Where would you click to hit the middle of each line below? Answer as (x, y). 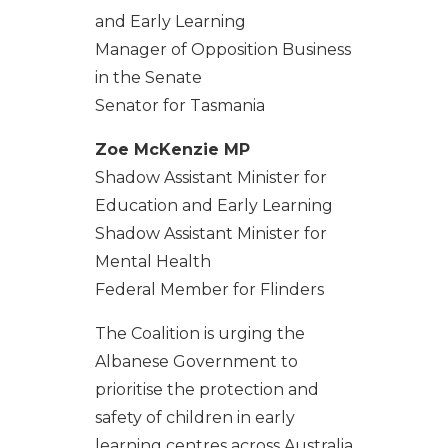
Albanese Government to (196, 361)
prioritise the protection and (206, 389)
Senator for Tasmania (179, 105)
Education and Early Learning (213, 205)
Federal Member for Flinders (209, 289)
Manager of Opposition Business (222, 49)
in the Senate (148, 77)
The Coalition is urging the (199, 333)
